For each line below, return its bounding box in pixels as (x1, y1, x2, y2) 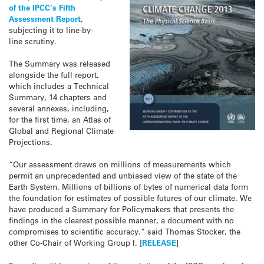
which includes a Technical (9, 81, 109, 91)
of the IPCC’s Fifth (9, 2, 75, 12)
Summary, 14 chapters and (9, 92, 107, 103)
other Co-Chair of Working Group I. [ (9, 237, 142, 248)
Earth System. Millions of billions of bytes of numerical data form (9, 181, 248, 192)
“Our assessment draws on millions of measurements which (9, 159, 231, 170)
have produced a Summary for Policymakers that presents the (9, 204, 234, 214)
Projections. (9, 137, 52, 147)
